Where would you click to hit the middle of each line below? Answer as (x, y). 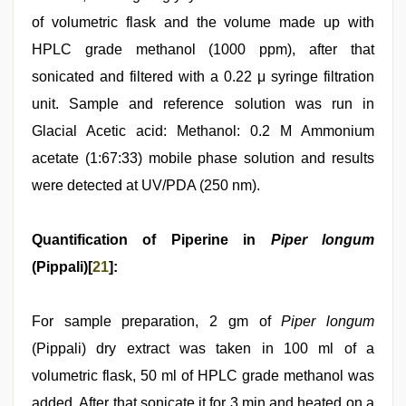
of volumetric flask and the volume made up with (203, 22)
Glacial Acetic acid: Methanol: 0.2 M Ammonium (203, 131)
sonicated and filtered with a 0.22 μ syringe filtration (203, 77)
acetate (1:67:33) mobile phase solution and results (203, 158)
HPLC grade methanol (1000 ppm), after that (203, 49)
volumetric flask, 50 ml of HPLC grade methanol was (203, 376)
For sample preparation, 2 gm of (157, 321)
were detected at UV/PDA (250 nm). (146, 185)
